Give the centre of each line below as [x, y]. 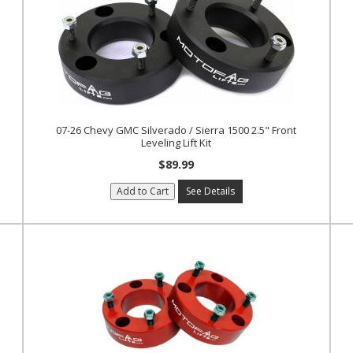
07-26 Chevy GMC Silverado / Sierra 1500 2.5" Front [176, 130]
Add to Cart [142, 191]
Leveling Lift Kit [176, 143]
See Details [210, 191]
